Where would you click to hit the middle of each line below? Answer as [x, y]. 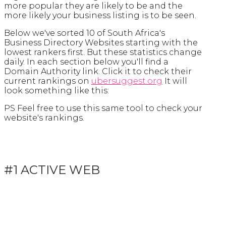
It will [175, 81]
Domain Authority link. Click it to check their [98, 71]
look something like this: [56, 91]
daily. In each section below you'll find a [86, 62]
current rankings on [48, 81]
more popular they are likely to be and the [93, 6]
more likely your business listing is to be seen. [100, 15]
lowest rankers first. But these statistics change [103, 52]
